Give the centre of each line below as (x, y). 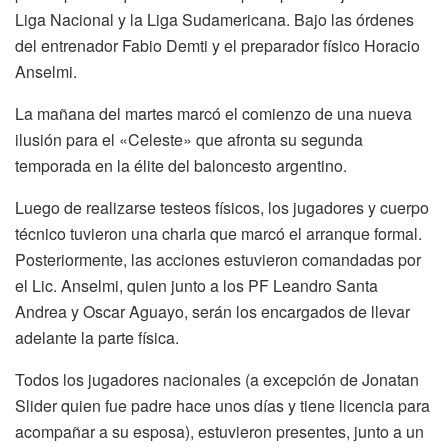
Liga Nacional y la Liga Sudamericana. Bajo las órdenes (214, 19)
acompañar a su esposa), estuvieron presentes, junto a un (219, 431)
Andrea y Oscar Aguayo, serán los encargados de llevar (212, 311)
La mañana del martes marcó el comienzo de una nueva (213, 113)
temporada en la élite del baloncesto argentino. (181, 165)
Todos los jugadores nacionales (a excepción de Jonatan (217, 379)
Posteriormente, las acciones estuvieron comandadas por (218, 259)
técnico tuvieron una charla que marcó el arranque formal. (218, 233)
